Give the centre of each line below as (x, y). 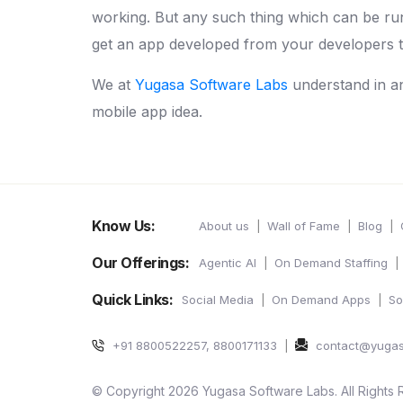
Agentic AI (228, 262)
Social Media (218, 299)
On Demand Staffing (331, 262)
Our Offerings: (140, 262)
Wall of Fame (304, 225)
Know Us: (123, 225)
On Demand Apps (321, 299)
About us (224, 225)
